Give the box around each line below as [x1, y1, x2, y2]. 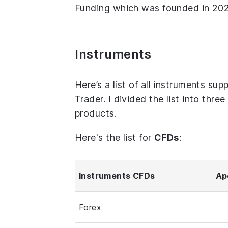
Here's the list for [75, 132, 154, 144]
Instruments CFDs [79, 170, 155, 181]
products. [75, 108, 117, 119]
